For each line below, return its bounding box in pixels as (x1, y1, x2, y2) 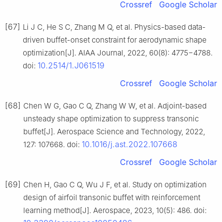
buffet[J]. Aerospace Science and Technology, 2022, (23, 127, 205, 137)
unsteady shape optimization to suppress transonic (23, 114, 199, 124)
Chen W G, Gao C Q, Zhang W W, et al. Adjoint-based (23, 101, 207, 111)
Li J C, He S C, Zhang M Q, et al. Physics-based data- (23, 22, 206, 32)
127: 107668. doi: (23, 140, 82, 150)
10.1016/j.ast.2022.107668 (82, 139, 177, 150)
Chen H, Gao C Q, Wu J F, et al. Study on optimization (23, 180, 207, 190)
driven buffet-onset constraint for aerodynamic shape (23, 35, 207, 45)
